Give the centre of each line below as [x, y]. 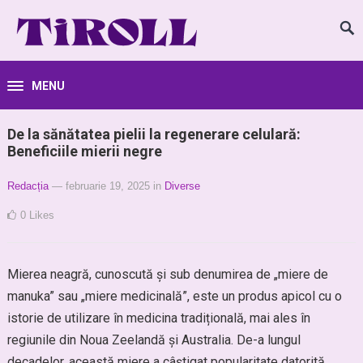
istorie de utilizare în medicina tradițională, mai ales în [158, 318]
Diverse [182, 186]
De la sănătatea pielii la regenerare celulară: [154, 134]
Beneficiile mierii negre [84, 151]
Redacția [28, 186]
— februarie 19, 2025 [100, 186]
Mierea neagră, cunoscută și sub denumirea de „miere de [167, 274]
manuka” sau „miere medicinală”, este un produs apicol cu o [174, 296]
